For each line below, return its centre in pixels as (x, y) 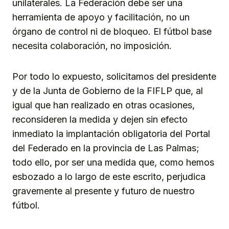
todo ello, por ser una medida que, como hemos (113, 163)
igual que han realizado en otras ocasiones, (104, 105)
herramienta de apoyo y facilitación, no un (101, 17)
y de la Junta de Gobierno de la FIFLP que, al (108, 91)
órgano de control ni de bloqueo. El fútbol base (112, 32)
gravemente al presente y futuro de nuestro (104, 191)
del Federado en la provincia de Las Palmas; (106, 148)
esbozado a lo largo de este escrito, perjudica (109, 177)
